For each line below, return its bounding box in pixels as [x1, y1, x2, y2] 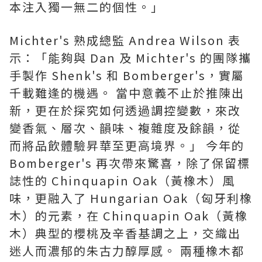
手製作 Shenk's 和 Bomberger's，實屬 [9, 67, 244, 84]
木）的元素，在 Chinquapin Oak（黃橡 [9, 207, 248, 225]
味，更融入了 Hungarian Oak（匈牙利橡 [9, 189, 253, 207]
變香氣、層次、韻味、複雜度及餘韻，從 [9, 119, 241, 137]
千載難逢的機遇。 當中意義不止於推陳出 [9, 84, 244, 102]
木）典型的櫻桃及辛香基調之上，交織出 [9, 225, 241, 242]
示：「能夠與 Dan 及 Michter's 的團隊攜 [9, 49, 251, 67]
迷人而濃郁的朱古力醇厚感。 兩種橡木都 [9, 242, 244, 260]
